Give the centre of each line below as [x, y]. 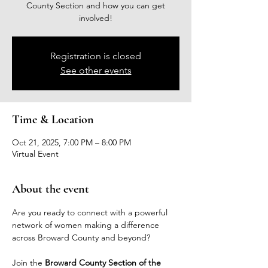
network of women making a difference [87, 225]
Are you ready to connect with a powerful [91, 212]
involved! [96, 18]
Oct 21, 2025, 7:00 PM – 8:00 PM [71, 142]
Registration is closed [96, 56]
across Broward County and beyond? [81, 237]
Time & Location [53, 120]
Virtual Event [35, 154]
